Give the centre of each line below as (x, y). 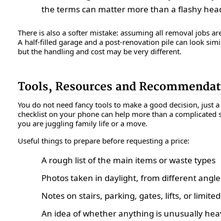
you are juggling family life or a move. (83, 123)
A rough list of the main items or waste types (129, 160)
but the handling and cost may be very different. (100, 51)
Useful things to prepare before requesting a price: (104, 140)
